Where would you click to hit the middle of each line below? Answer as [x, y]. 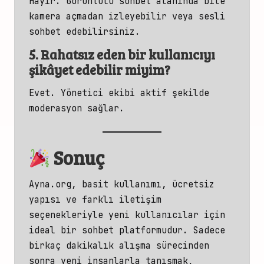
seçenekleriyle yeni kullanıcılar [116, 214]
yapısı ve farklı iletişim [95, 199]
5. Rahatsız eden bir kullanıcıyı [122, 54]
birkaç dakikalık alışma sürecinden [119, 245]
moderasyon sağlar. [77, 108]
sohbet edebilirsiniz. [85, 31]
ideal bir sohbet [71, 230]
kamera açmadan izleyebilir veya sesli [127, 16]
